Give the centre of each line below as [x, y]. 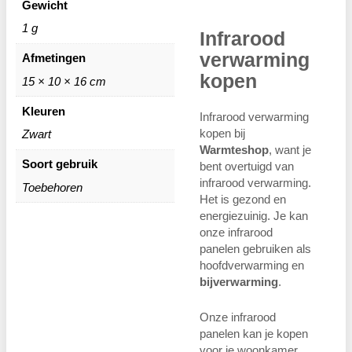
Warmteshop [234, 149]
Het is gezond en [243, 199]
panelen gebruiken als [255, 248]
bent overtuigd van [247, 166]
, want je [290, 149]
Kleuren [43, 111]
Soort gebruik [59, 164]
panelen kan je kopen [254, 333]
